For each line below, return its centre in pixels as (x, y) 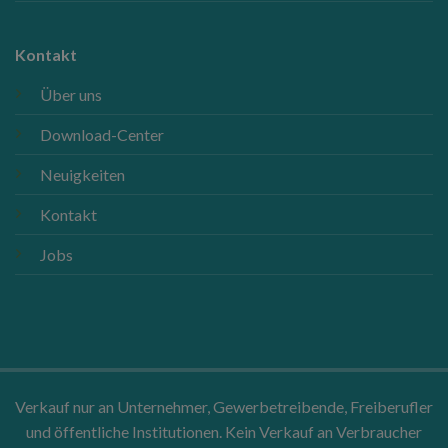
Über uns (70, 94)
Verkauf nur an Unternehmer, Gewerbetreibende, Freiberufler (224, 407)
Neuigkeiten (82, 174)
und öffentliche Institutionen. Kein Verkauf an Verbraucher (224, 432)
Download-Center (101, 134)
